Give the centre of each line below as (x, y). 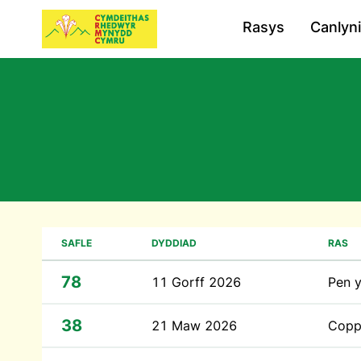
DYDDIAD (174, 243)
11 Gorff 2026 (196, 282)
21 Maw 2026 (194, 326)
